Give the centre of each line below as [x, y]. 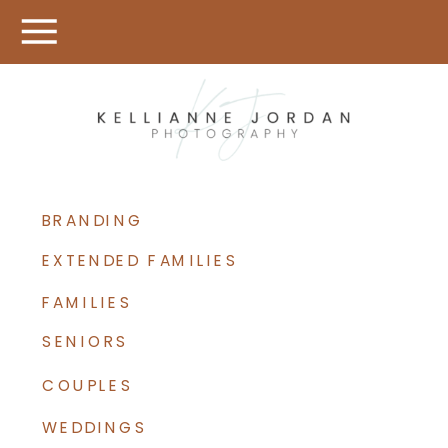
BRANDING [93, 219]
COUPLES [88, 385]
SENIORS [86, 341]
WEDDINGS [95, 427]
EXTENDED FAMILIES [140, 260]
